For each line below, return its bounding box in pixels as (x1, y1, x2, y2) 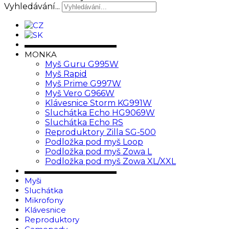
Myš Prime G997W (45, 78, 121, 88)
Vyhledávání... (4, 1, 60, 11)
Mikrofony (25, 195, 63, 205)
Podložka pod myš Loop (45, 136, 143, 147)
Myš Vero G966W (45, 88, 114, 98)
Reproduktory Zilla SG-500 (45, 127, 156, 137)
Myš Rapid (45, 68, 87, 79)
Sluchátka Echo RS (45, 117, 123, 127)
